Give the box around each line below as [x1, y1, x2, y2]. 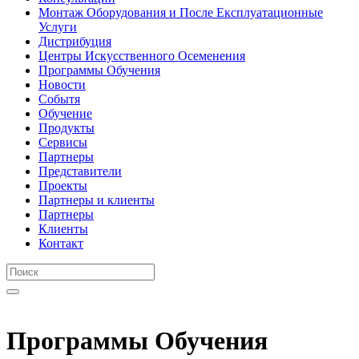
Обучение [38, 107, 92, 120]
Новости [38, 78, 86, 91]
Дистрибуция [38, 34, 111, 48]
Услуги [38, 20, 77, 34]
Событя [38, 92, 80, 106]
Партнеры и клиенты [38, 193, 155, 207]
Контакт [38, 236, 83, 250]
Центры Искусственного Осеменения [38, 49, 245, 63]
